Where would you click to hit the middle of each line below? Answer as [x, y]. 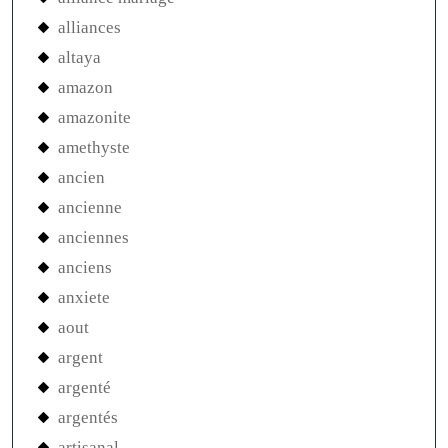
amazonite [94, 118]
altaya [79, 58]
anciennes [93, 238]
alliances [89, 28]
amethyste [94, 148]
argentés [88, 418]
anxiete [84, 298]
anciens [85, 268]
